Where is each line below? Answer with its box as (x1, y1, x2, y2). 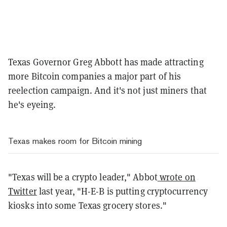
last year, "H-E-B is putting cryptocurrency (36, 184, 208, 197)
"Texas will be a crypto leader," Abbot (8, 170, 158, 183)
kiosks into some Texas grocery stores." (8, 199, 167, 211)
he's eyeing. (8, 98, 58, 110)
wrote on (157, 170, 196, 183)
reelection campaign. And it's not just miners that (8, 84, 207, 96)
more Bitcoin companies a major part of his (8, 69, 181, 82)
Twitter (8, 184, 37, 197)
